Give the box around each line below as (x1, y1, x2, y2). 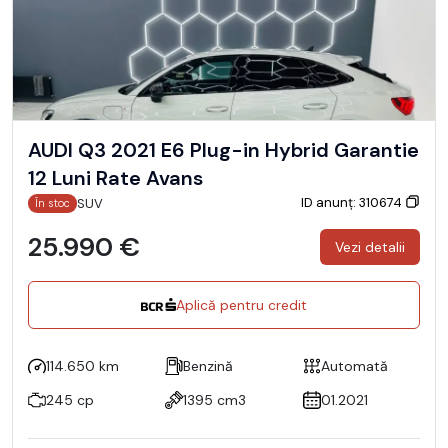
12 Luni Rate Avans (28, 164, 203, 191)
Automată (320, 356, 388, 375)
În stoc (35, 195, 71, 210)
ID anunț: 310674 (301, 194, 405, 212)
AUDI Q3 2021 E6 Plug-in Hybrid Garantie (28, 136, 161, 163)
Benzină (183, 356, 234, 375)
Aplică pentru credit (176, 295, 307, 314)
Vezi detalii (335, 237, 405, 256)
